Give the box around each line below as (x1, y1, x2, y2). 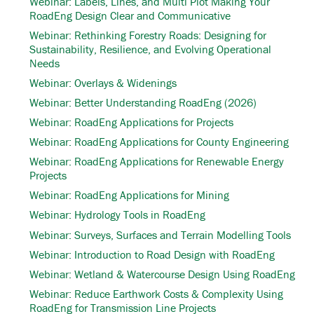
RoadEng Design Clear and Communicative (29, 8, 231, 22)
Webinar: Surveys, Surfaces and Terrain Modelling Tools (29, 227, 291, 242)
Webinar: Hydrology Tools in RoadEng (29, 207, 205, 222)
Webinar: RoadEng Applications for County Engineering (29, 135, 289, 149)
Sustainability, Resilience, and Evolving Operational (29, 41, 271, 56)
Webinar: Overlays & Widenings (29, 75, 177, 90)
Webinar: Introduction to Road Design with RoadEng (29, 247, 275, 261)
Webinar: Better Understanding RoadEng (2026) (29, 95, 257, 109)
